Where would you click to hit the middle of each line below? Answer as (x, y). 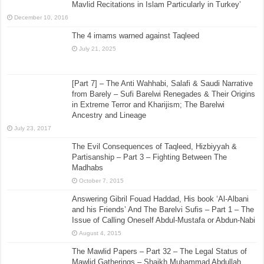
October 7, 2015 (102, 181)
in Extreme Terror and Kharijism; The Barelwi (148, 105)
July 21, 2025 (98, 49)
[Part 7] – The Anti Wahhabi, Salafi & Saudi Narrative (163, 84)
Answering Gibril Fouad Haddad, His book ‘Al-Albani (161, 199)
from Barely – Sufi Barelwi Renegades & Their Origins (164, 94)
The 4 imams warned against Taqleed (136, 36)
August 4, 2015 (100, 233)
